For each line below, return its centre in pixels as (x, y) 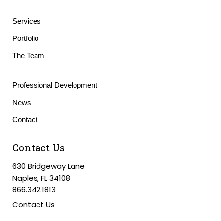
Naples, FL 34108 (41, 178)
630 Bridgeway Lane (49, 166)
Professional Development (55, 85)
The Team (28, 55)
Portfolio (25, 38)
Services (27, 21)
